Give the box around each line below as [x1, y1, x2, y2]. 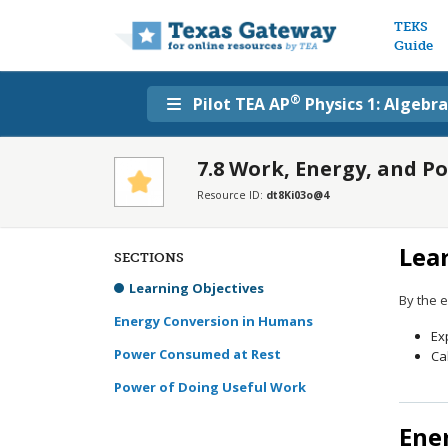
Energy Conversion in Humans [114, 312, 313, 330]
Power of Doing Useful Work [114, 378, 306, 396]
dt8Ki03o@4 [266, 188, 329, 202]
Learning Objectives [129, 279, 264, 297]
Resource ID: [197, 188, 266, 202]
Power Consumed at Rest [114, 345, 281, 363]
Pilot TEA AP [193, 93, 290, 115]
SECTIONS [114, 250, 184, 265]
